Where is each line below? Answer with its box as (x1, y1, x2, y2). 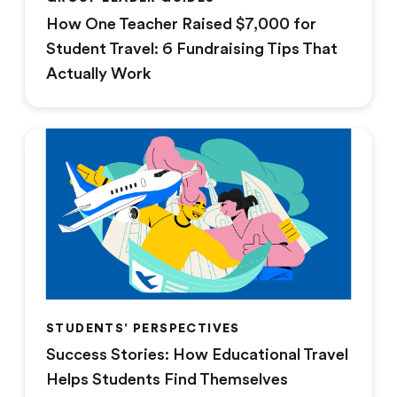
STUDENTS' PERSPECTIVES (46, 320, 240, 335)
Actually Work (46, 65, 152, 83)
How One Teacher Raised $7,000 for (46, 15, 316, 34)
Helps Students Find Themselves (46, 370, 288, 388)
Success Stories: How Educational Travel (46, 345, 348, 363)
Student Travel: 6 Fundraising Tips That (46, 40, 338, 58)
